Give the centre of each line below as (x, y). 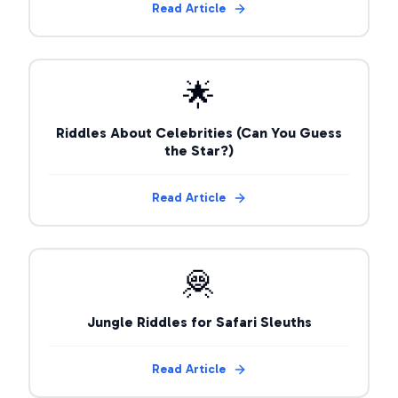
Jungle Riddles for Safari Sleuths (199, 322)
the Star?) (199, 151)
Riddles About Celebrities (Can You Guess (199, 133)
